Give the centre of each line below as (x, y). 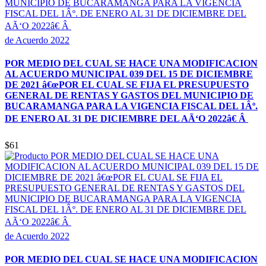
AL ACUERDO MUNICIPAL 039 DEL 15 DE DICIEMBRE (129, 74)
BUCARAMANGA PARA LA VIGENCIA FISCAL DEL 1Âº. (131, 106)
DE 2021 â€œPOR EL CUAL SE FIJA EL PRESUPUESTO (127, 84)
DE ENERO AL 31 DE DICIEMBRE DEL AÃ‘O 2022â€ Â (126, 118)
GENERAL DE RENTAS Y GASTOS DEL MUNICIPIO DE (129, 95)
